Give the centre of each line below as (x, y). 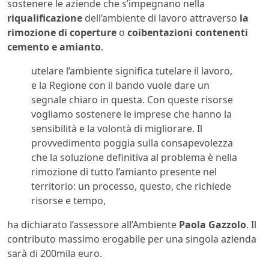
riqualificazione (45, 18)
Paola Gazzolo (213, 225)
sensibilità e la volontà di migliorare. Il (117, 129)
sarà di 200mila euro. (55, 254)
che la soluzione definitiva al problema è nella (134, 158)
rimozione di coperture (62, 33)
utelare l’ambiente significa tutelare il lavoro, (132, 71)
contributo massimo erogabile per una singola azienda (132, 239)
